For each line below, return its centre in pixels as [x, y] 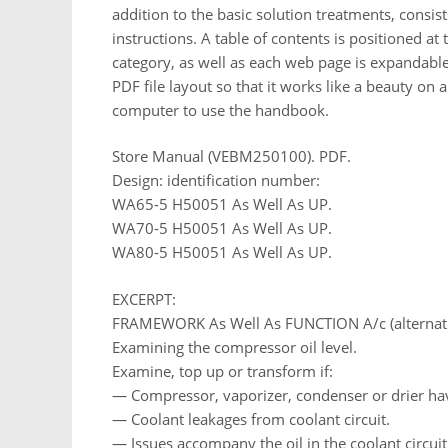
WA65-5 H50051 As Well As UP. [222, 204]
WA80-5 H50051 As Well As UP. [222, 252]
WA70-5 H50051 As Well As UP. [222, 228]
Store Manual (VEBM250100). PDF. [231, 156]
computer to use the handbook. [220, 109]
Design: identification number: [216, 180]
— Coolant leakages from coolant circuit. [251, 418]
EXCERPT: [144, 298]
